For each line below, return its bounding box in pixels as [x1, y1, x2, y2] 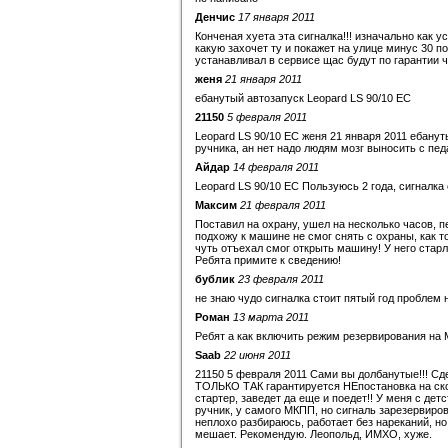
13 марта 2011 [233, 311, 309, 323]
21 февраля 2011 [240, 199, 326, 211]
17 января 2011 [238, 11, 315, 23]
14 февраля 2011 [233, 161, 319, 173]
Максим [195, 199, 237, 211]
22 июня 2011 [224, 349, 291, 361]
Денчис [195, 11, 235, 23]
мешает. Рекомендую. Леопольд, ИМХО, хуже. [195, 428, 432, 440]
